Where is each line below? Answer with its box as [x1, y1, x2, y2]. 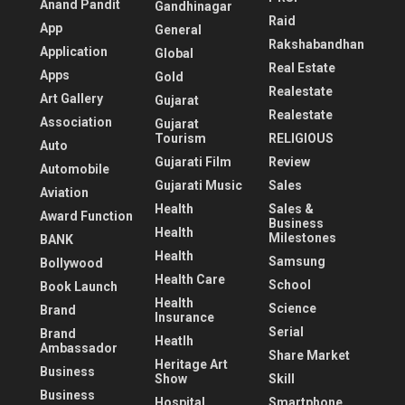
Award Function [40, 209, 133, 224]
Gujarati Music [154, 178, 242, 193]
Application [40, 44, 108, 60]
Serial [268, 325, 305, 340]
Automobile [40, 162, 109, 177]
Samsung [268, 254, 326, 269]
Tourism [154, 131, 206, 146]
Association [40, 115, 112, 130]
